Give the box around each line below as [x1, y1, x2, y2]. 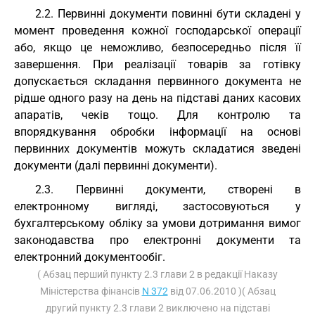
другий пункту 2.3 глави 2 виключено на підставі [45, 302, 270, 314]
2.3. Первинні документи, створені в [35, 183, 301, 196]
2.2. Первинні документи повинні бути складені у [35, 7, 301, 20]
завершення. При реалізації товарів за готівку [14, 58, 301, 71]
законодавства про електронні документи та [14, 233, 301, 247]
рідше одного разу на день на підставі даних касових [14, 91, 301, 105]
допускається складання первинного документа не [14, 75, 301, 88]
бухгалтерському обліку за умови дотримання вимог [14, 217, 301, 230]
